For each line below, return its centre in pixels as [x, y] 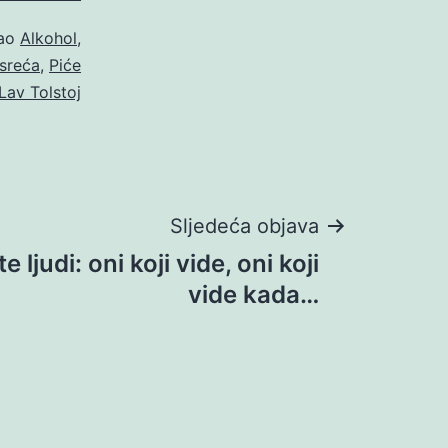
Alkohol [48, 37]
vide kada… [253, 294]
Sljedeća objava [244, 225]
